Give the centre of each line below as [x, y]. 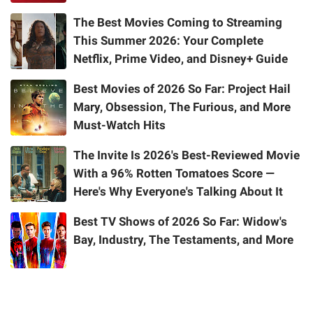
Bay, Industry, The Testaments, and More [183, 239]
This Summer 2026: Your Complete [168, 40]
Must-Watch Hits [119, 125]
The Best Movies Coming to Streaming [178, 22]
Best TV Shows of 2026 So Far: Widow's [180, 221]
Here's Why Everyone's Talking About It [178, 191]
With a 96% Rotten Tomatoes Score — [174, 173]
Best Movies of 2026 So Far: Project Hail [182, 88]
